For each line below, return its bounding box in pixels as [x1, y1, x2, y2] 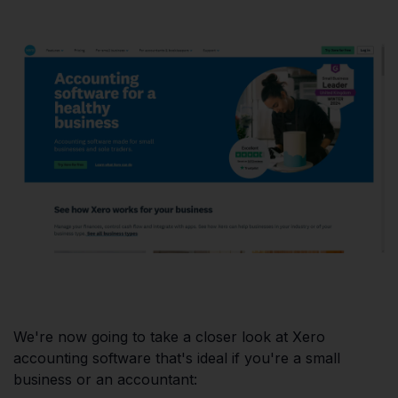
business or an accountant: [13, 370, 197, 388]
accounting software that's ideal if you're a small [13, 348, 340, 367]
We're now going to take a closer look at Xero [13, 327, 325, 346]
